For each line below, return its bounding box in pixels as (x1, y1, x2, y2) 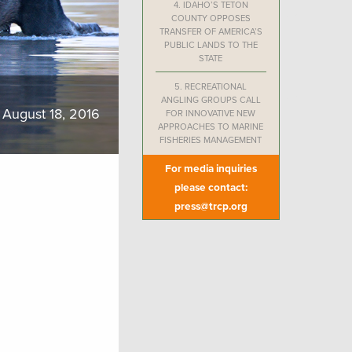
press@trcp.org (174, 200, 247, 213)
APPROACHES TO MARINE (158, 121, 264, 132)
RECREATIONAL (185, 81, 247, 92)
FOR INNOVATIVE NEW (166, 108, 256, 119)
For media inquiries (164, 162, 257, 175)
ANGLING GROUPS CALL (160, 94, 261, 105)
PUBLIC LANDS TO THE (163, 39, 258, 50)
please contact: (174, 181, 247, 194)
